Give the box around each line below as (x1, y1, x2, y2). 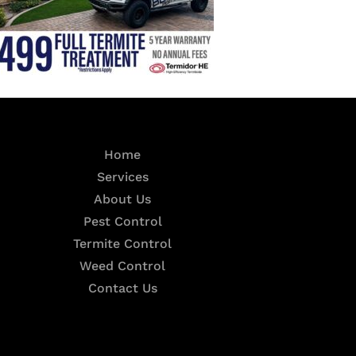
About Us (94, 192, 152, 207)
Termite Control (73, 236, 172, 252)
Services (96, 169, 149, 185)
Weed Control (79, 258, 166, 274)
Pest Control (83, 214, 162, 230)
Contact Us (87, 281, 157, 296)
